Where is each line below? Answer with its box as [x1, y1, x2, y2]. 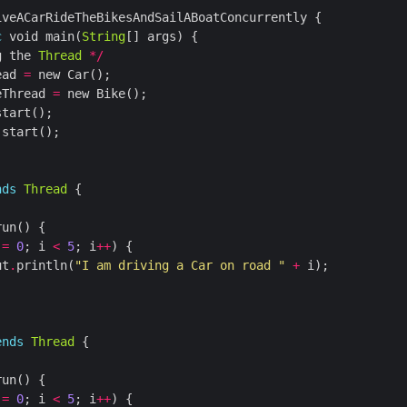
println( [16, 258, 74, 273]
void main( [2, 29, 82, 45]
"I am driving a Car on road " [74, 258, 285, 273]
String [82, 29, 125, 45]
